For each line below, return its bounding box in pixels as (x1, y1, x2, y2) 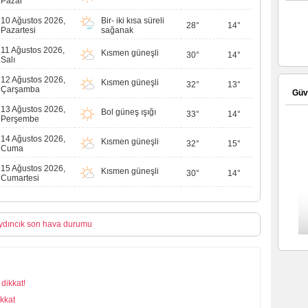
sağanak (101, 25, 134, 35)
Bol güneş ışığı (101, 107, 157, 117)
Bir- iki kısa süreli (101, 15, 165, 25)
